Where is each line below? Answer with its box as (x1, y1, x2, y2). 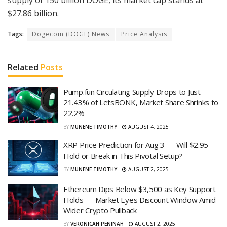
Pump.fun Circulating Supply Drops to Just (63, 87, 201, 97)
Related (8, 62, 39, 73)
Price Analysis (121, 30, 167, 39)
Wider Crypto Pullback (63, 205, 137, 215)
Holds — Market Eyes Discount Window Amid (63, 194, 216, 205)
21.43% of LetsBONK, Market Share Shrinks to (63, 97, 219, 108)
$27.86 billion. (8, 8, 61, 19)
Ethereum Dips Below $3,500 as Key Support (63, 183, 216, 194)
